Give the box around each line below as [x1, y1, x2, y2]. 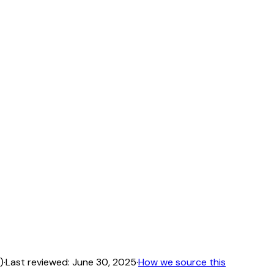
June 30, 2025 [72, 255, 136, 268]
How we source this [138, 255, 226, 268]
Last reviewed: [6, 255, 70, 268]
